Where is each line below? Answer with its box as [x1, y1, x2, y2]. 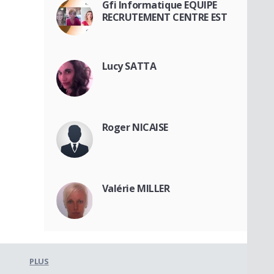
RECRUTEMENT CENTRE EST [102, 10, 228, 24]
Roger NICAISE [102, 120, 169, 135]
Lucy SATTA [102, 59, 157, 73]
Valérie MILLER [102, 182, 170, 196]
